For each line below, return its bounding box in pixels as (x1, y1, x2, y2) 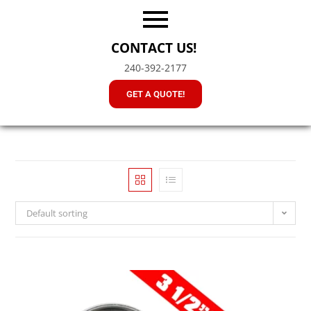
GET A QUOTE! (126, 89, 185, 100)
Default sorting (26, 206, 88, 219)
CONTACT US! (111, 39, 200, 58)
